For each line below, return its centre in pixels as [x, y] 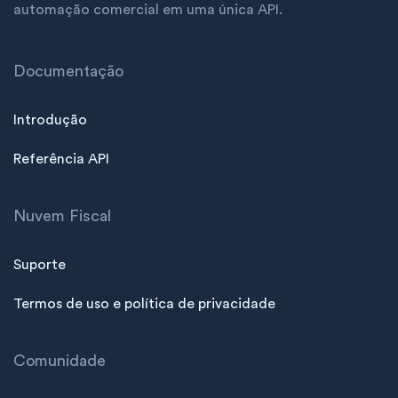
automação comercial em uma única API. [148, 10]
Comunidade [60, 361]
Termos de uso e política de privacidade [144, 304]
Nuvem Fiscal [62, 216]
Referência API [61, 159]
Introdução [50, 120]
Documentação [68, 72]
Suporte [40, 265]
